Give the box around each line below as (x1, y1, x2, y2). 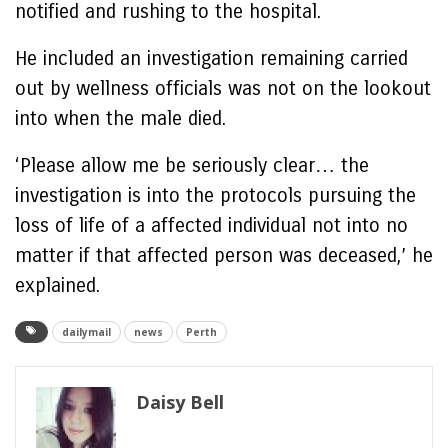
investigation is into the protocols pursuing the (15, 184, 416, 207)
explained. (15, 274, 100, 297)
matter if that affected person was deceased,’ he (15, 244, 433, 267)
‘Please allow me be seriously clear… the (15, 154, 369, 177)
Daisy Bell (136, 390, 224, 414)
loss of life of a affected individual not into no (15, 214, 408, 237)
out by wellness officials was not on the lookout (15, 77, 431, 100)
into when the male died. (15, 107, 226, 130)
